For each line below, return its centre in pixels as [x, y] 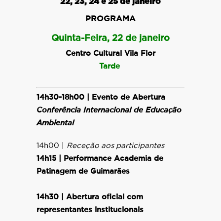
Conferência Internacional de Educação [109, 110]
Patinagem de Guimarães [83, 171]
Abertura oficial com [105, 197]
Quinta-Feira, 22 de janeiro [110, 38]
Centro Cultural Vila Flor [110, 54]
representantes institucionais [90, 210]
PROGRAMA [110, 19]
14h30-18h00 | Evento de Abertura [101, 97]
